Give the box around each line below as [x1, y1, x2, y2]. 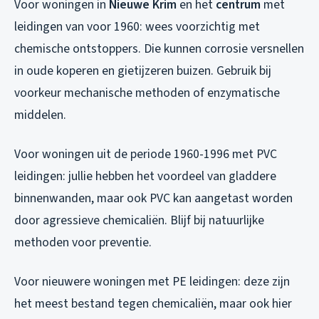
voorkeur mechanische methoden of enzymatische [14, 83, 280, 102]
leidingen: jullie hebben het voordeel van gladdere [14, 167, 276, 185]
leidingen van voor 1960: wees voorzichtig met [14, 17, 260, 36]
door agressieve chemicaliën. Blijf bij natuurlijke [14, 211, 264, 229]
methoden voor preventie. [14, 233, 152, 251]
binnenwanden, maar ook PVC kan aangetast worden [14, 189, 293, 207]
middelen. [14, 105, 66, 124]
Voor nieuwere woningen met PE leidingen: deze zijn [14, 272, 290, 291]
